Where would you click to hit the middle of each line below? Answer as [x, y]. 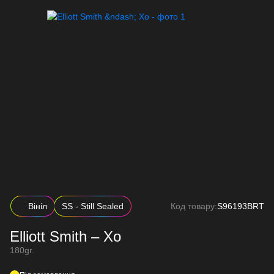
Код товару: [194, 206]
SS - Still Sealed [93, 206]
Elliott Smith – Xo [65, 236]
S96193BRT [241, 206]
